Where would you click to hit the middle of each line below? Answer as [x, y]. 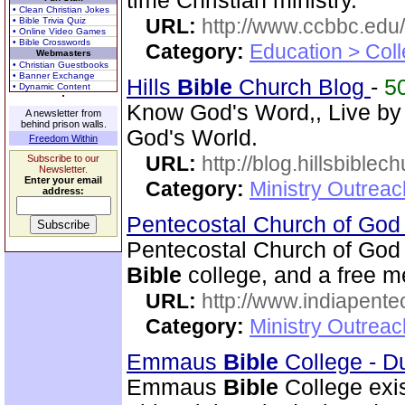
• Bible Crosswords [52, 42]
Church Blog [301, 87]
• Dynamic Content [52, 86]
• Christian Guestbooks [61, 65]
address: [63, 191]
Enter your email [63, 180]
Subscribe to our [63, 158]
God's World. [192, 138]
